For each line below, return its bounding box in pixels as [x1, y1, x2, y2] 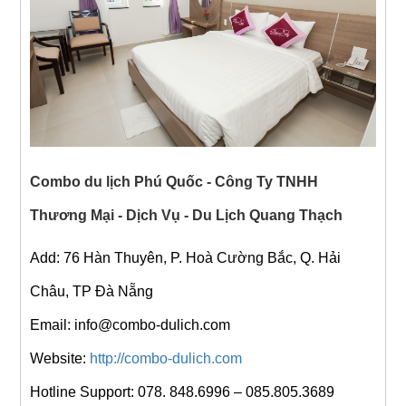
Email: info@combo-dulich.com [29, 316, 230, 333]
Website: [29, 350, 90, 366]
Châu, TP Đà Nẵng [29, 283, 153, 299]
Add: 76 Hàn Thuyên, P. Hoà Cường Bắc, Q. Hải [29, 249, 341, 266]
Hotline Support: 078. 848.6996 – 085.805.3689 [29, 383, 334, 400]
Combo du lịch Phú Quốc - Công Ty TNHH [29, 173, 318, 189]
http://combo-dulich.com [89, 350, 242, 366]
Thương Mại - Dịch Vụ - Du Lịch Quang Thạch [29, 207, 346, 223]
